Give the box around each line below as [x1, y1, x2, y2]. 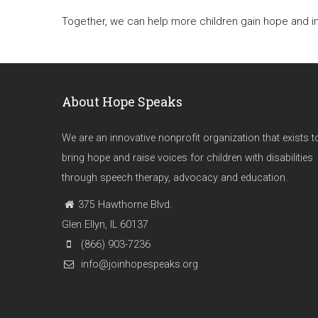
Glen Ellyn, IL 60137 [62, 219, 148, 231]
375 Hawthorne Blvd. [78, 199, 172, 212]
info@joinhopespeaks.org [78, 258, 198, 271]
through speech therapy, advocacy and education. [62, 172, 287, 185]
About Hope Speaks [62, 93, 182, 111]
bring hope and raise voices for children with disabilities [62, 152, 313, 165]
